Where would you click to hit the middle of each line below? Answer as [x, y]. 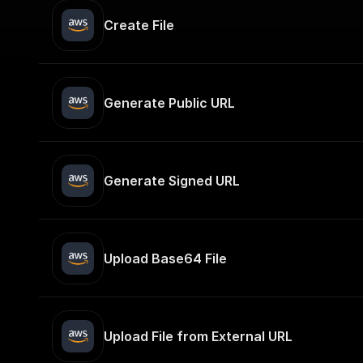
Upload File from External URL [198, 336]
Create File [139, 25]
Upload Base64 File [165, 258]
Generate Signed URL [172, 181]
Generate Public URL [169, 103]
